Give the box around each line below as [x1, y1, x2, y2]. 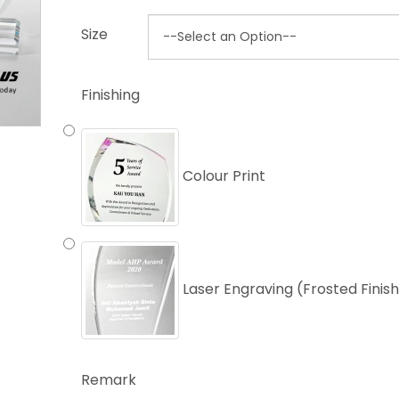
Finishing [81, 85, 141, 105]
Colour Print [179, 166, 266, 187]
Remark [81, 370, 137, 390]
